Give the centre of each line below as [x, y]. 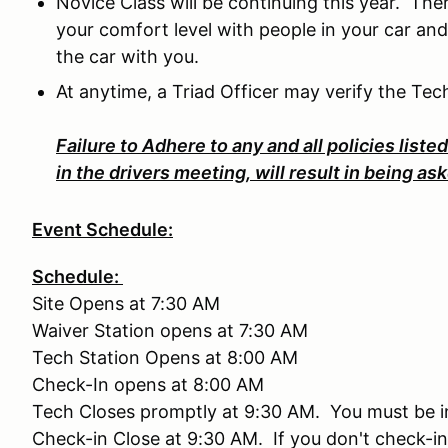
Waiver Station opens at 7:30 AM [170, 330]
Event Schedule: [102, 229]
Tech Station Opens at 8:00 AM [165, 357]
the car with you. [127, 56]
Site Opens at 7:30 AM [126, 303]
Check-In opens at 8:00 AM [148, 384]
